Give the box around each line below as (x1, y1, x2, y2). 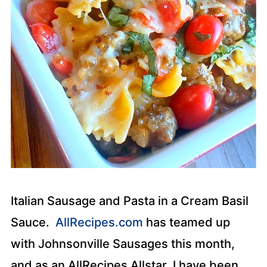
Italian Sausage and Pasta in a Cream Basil (10, 194, 249, 208)
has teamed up (142, 215, 230, 229)
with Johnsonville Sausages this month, (10, 237, 235, 251)
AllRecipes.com (55, 215, 143, 229)
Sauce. (10, 215, 55, 229)
